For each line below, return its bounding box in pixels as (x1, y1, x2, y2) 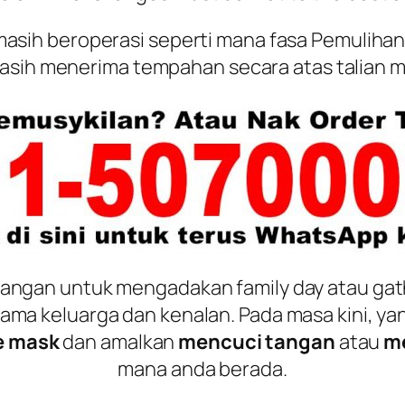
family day (236, 273, 325, 301)
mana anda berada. (118, 354, 287, 382)
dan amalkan (59, 327, 179, 355)
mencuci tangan (178, 327, 339, 355)
